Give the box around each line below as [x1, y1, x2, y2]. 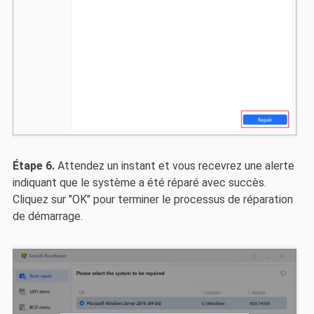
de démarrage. [12, 209, 83, 223]
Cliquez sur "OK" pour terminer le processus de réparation [12, 192, 293, 206]
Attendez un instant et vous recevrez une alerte [54, 158, 294, 172]
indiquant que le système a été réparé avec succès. [12, 175, 266, 189]
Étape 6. [12, 158, 55, 172]
